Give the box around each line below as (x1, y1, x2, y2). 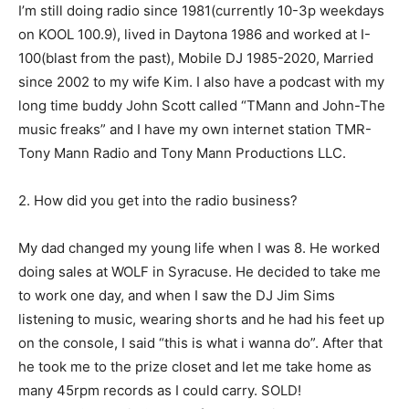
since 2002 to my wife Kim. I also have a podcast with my (18, 73, 384, 91)
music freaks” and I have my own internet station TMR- (18, 121, 372, 139)
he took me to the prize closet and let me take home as (18, 358, 372, 376)
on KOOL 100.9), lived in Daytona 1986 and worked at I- (18, 26, 371, 44)
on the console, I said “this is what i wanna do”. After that (18, 334, 383, 352)
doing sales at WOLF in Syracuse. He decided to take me (18, 263, 381, 281)
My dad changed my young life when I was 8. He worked (18, 239, 380, 257)
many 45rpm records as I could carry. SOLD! (18, 382, 301, 400)
